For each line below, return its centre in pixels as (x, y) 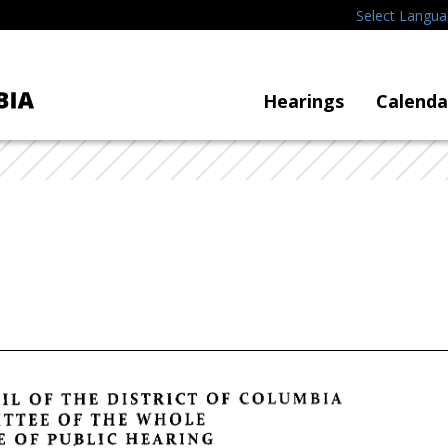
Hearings (303, 101)
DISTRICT (152, 397)
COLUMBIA (291, 397)
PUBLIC (82, 437)
